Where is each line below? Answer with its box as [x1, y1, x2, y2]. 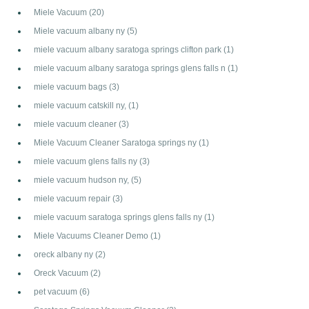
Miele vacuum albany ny [34, 26, 127, 35]
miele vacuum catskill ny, [34, 100, 128, 110]
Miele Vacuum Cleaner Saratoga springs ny [34, 137, 199, 147]
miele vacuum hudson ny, [34, 175, 131, 184]
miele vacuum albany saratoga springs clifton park [34, 44, 223, 54]
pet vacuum [34, 286, 79, 296]
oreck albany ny [34, 249, 95, 259]
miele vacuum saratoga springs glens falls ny [34, 212, 204, 221]
